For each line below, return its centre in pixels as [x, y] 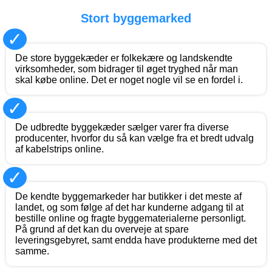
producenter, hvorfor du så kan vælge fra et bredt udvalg [134, 138]
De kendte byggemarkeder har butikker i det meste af [128, 197]
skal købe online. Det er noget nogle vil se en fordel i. [129, 80]
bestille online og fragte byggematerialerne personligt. [131, 219]
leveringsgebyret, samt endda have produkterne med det [136, 240]
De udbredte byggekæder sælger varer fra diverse [122, 127]
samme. [32, 251]
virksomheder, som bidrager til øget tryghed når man [127, 69]
